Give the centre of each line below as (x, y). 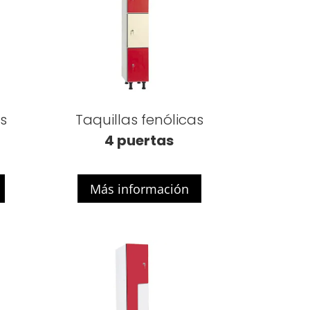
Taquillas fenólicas (139, 119)
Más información (139, 189)
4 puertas (139, 140)
